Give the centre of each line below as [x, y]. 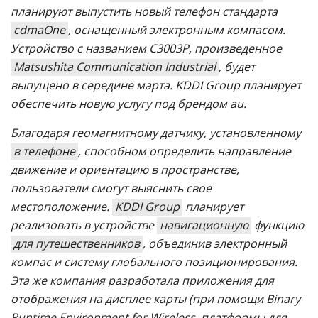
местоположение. [61, 206]
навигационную [204, 225]
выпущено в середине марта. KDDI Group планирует [156, 85]
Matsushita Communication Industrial [115, 66]
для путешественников [77, 243]
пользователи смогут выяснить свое [111, 188]
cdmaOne [39, 29]
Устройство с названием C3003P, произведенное [146, 48]
